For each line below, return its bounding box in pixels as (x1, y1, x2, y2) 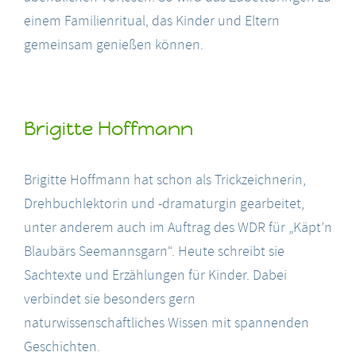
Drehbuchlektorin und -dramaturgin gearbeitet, (24, 194, 304, 213)
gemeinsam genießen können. (24, 35, 203, 54)
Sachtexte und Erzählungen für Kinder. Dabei (24, 265, 287, 284)
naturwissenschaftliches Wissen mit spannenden (24, 313, 309, 332)
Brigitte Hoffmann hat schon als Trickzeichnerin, (24, 170, 306, 189)
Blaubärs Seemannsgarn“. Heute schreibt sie (24, 242, 284, 261)
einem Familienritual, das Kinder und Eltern (24, 11, 280, 30)
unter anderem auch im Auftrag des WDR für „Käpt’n (24, 218, 332, 237)
